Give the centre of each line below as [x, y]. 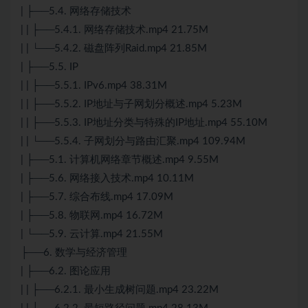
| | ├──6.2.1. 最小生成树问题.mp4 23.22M [120, 290]
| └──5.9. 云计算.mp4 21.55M [92, 234]
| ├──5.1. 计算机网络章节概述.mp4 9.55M [120, 160]
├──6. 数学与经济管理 [74, 253]
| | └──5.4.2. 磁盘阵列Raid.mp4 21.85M [114, 49]
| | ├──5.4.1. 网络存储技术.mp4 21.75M [114, 30]
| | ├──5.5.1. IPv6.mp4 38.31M [94, 86]
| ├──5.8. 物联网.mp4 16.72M [92, 216]
